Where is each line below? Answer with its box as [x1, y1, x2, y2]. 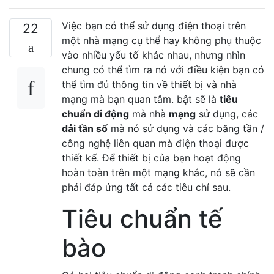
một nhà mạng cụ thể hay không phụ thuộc [62, 34, 261, 46]
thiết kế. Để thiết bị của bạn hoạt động [62, 151, 241, 164]
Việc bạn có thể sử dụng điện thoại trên [62, 19, 246, 32]
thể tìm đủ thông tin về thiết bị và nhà [62, 78, 237, 91]
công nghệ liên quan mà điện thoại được [62, 136, 249, 149]
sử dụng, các [196, 107, 258, 120]
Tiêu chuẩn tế [62, 203, 223, 234]
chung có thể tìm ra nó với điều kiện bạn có [62, 63, 264, 76]
